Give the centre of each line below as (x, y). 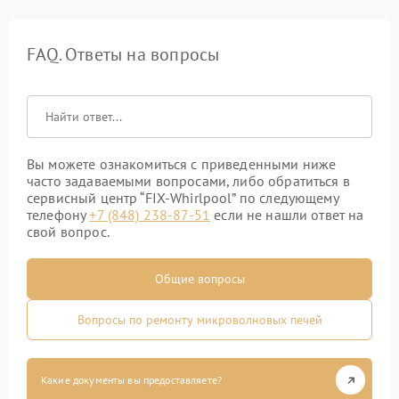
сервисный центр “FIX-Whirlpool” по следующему (183, 198)
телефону (58, 215)
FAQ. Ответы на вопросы (123, 54)
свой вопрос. (68, 232)
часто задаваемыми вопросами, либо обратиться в (188, 181)
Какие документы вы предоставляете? (132, 380)
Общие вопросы (199, 279)
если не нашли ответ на (287, 215)
